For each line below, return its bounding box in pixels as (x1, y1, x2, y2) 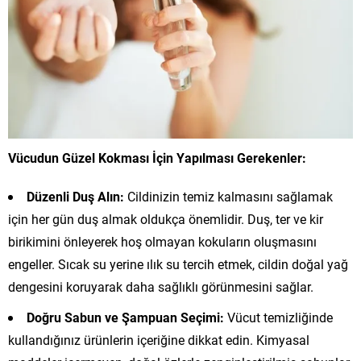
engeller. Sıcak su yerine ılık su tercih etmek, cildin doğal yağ (8, 255, 348, 273)
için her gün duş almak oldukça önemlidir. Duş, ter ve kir (8, 210, 323, 228)
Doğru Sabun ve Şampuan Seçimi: (27, 309, 224, 326)
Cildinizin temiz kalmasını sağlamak (124, 188, 333, 205)
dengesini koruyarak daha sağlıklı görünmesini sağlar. (8, 278, 313, 296)
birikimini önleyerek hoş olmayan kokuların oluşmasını (8, 233, 317, 251)
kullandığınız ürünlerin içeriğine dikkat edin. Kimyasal (8, 331, 309, 349)
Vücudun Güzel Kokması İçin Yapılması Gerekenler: (8, 149, 306, 167)
